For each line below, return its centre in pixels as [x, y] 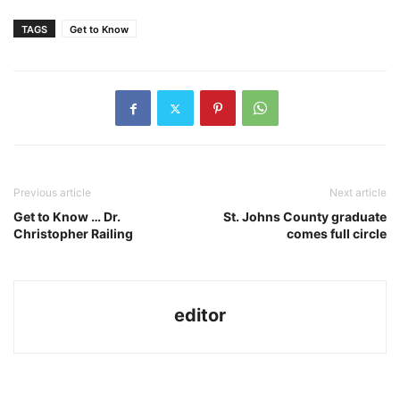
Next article [358, 193]
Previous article [52, 193]
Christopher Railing [73, 234]
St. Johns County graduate [305, 217]
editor [200, 316]
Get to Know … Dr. [67, 217]
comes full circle [337, 234]
